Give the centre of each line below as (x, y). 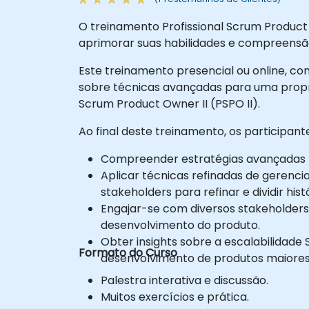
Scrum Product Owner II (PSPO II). (169, 103)
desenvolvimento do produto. (180, 225)
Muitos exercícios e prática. (175, 297)
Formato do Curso (128, 252)
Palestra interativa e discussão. (185, 280)
